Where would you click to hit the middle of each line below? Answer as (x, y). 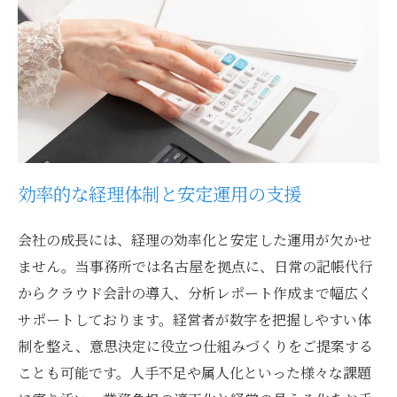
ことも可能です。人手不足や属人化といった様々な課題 (195, 372)
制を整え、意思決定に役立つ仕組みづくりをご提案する (195, 346)
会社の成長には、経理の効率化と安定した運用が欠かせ (195, 239)
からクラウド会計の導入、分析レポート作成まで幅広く (195, 292)
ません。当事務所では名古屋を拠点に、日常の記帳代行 (195, 266)
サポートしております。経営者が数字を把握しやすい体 (195, 319)
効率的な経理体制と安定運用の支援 (160, 193)
